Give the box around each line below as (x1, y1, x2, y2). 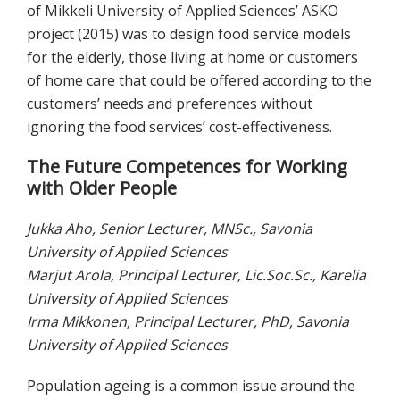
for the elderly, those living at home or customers (27, 47, 358, 68)
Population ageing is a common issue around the (27, 376, 355, 396)
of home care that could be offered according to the (27, 71, 371, 91)
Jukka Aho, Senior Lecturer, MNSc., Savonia (27, 219, 312, 239)
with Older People (27, 176, 177, 201)
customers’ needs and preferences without (27, 94, 312, 114)
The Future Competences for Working (27, 154, 347, 179)
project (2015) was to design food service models (27, 24, 351, 45)
